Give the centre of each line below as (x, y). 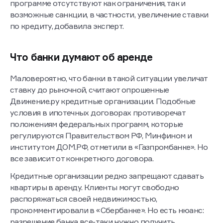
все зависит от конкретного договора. (83, 159)
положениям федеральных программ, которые (97, 124)
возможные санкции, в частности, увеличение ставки (109, 15)
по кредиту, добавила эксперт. (68, 26)
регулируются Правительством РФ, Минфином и (101, 136)
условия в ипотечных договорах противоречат (98, 113)
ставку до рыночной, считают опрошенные (90, 90)
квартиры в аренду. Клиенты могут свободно (95, 187)
